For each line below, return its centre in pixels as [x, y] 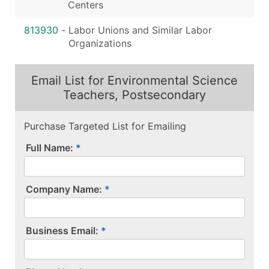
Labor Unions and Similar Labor [140, 30]
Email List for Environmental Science [134, 80]
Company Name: [64, 189]
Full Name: [50, 147]
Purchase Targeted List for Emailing [105, 126]
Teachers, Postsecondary [134, 95]
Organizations [100, 43]
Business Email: [62, 230]
